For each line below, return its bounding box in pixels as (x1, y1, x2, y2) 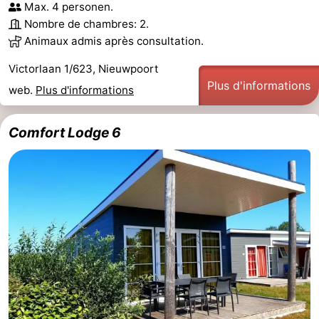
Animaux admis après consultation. (24, 33, 204, 48)
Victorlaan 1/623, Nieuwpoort (9, 61, 159, 75)
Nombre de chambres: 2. (24, 16, 149, 31)
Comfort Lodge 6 (9, 123, 121, 141)
